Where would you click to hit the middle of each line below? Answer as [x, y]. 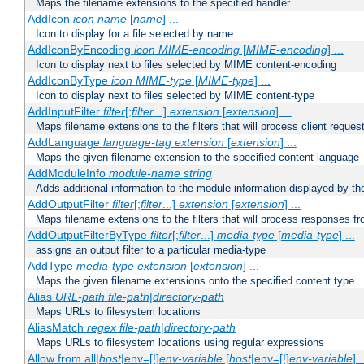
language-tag [137, 143]
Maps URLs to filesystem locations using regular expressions [180, 343]
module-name [144, 173]
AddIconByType [69, 81]
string [197, 173]
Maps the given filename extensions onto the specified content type [195, 281]
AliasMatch [57, 328]
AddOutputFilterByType [89, 235]
